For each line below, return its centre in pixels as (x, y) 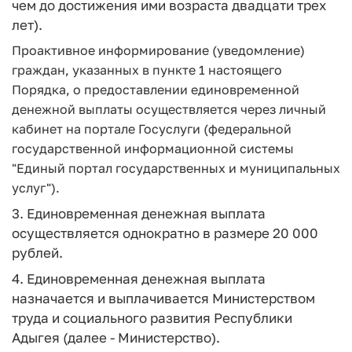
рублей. (37, 253)
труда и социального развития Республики (152, 317)
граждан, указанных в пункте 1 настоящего (147, 70)
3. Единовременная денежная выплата (139, 213)
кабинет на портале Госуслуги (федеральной (152, 128)
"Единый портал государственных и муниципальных (176, 168)
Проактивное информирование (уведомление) (158, 50)
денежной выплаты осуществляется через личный (169, 109)
